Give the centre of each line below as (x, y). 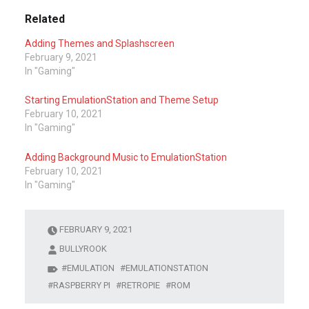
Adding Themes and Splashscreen (99, 43)
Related (44, 19)
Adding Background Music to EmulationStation (126, 158)
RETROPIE (141, 286)
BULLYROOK (83, 249)
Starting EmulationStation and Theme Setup (121, 100)
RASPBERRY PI (82, 286)
